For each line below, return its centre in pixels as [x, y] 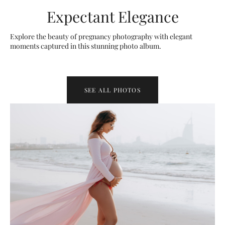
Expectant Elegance [113, 17]
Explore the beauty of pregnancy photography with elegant [101, 37]
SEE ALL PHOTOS [113, 90]
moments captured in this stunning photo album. [86, 46]
